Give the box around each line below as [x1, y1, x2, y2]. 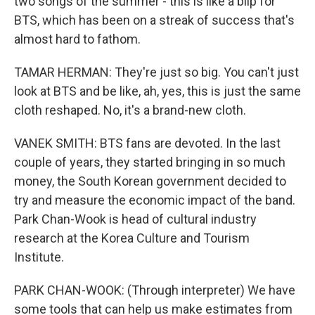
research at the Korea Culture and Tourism [14, 231, 250, 245]
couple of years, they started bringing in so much [14, 155, 285, 169]
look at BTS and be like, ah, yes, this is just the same [14, 84, 301, 98]
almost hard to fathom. [14, 32, 141, 46]
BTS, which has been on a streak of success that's [14, 13, 295, 27]
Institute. [14, 250, 64, 264]
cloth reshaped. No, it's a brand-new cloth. [14, 103, 246, 117]
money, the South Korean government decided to [14, 174, 286, 188]
